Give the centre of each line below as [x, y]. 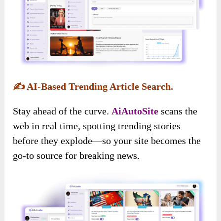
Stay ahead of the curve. [62, 111]
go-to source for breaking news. [76, 155]
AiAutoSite [136, 111]
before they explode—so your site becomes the [107, 140]
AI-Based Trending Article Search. [99, 86]
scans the [179, 111]
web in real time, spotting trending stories [97, 126]
